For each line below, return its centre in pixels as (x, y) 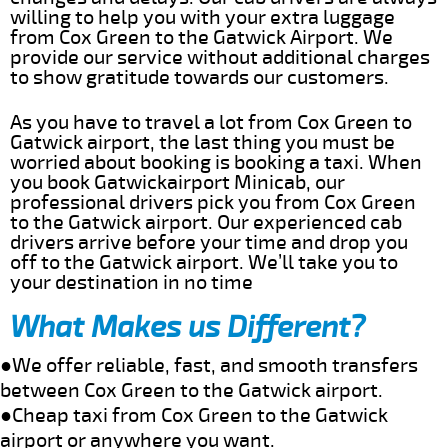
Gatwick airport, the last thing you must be (202, 142)
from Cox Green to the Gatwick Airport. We (201, 37)
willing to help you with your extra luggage (202, 17)
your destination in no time (131, 282)
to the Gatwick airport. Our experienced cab (206, 222)
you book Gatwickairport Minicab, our (177, 182)
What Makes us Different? (187, 327)
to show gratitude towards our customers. (199, 77)
